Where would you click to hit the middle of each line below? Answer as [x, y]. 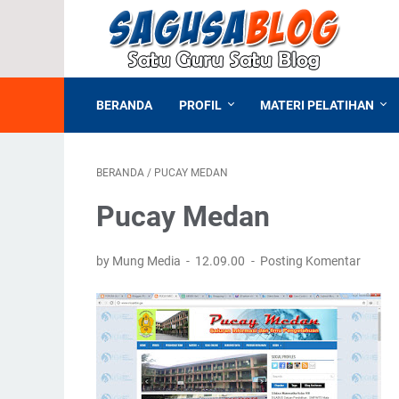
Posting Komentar [310, 261]
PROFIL [200, 105]
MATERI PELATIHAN [317, 105]
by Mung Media [140, 261]
